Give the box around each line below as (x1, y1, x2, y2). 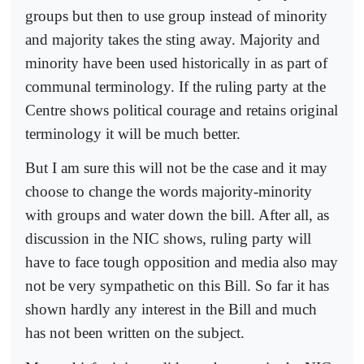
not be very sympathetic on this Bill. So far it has (25, 277, 329, 295)
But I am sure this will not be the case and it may (25, 159, 327, 177)
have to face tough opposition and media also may (25, 253, 338, 271)
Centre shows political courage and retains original (25, 101, 338, 119)
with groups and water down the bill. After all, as (25, 206, 329, 224)
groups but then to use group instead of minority (25, 6, 327, 24)
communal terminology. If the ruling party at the (25, 77, 326, 95)
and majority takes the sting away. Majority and (25, 30, 320, 48)
